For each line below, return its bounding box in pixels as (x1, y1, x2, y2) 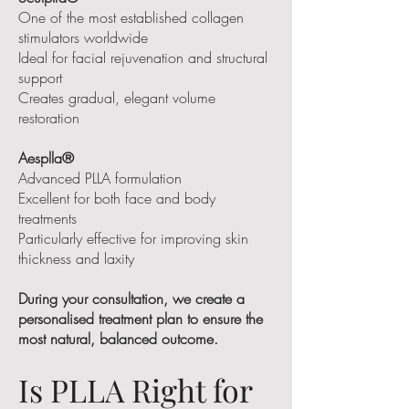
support (18, 67, 62, 88)
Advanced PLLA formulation (18, 167, 182, 188)
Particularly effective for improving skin (18, 227, 248, 248)
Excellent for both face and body (18, 187, 215, 208)
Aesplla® (18, 147, 74, 168)
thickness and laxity (18, 247, 134, 268)
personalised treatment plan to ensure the (18, 308, 263, 329)
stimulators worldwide (18, 26, 148, 47)
